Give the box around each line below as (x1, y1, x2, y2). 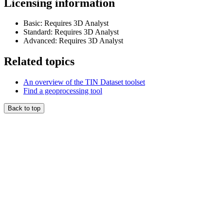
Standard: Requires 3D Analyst (23, 28, 119, 36)
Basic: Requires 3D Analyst (23, 19, 109, 28)
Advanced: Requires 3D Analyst (23, 36, 123, 45)
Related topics (4, 55, 74, 68)
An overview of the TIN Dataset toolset (23, 78, 145, 87)
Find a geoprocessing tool (23, 87, 102, 95)
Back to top (8, 105, 40, 112)
